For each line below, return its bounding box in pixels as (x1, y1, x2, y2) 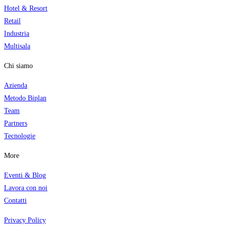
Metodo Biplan (4, 94, 46, 102)
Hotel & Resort (4, 5, 47, 13)
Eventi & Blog (4, 172, 46, 180)
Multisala (4, 42, 30, 50)
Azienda (4, 82, 27, 90)
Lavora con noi (4, 184, 47, 192)
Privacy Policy (4, 216, 46, 224)
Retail (4, 17, 21, 25)
